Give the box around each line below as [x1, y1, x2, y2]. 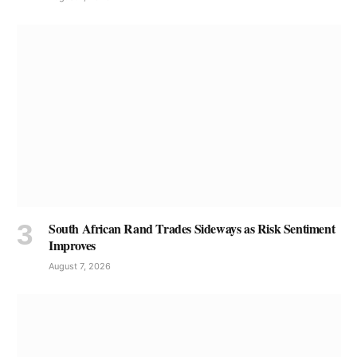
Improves [49, 235, 96, 254]
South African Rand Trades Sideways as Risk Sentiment [49, 218, 335, 237]
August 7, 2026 [49, 260, 111, 272]
